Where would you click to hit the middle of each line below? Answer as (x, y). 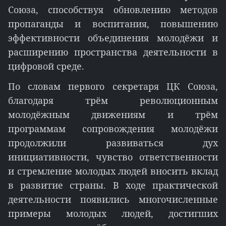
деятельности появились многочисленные (113, 199)
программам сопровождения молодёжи (113, 129)
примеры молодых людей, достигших (113, 213)
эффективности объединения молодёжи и (113, 38)
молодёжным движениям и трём (113, 115)
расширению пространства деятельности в (113, 52)
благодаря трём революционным (113, 100)
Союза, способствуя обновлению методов (113, 10)
